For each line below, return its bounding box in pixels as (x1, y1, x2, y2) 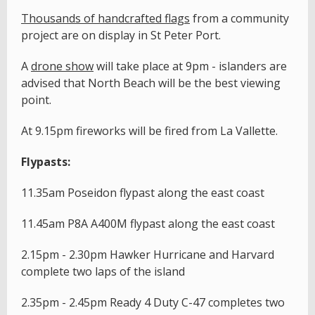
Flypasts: (21, 154, 70, 170)
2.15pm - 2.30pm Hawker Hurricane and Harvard (21, 247, 274, 263)
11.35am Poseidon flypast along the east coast (21, 185, 264, 201)
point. (21, 92, 51, 108)
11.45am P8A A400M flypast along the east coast (21, 216, 275, 232)
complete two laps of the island (21, 264, 185, 280)
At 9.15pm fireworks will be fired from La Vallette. (21, 123, 278, 139)
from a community (190, 11, 289, 27)
